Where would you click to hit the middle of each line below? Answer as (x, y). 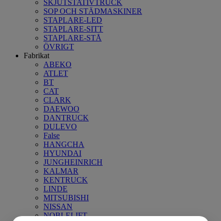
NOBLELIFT (65, 215)
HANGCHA (64, 144)
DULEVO (60, 126)
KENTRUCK (66, 180)
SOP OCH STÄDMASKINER (93, 11)
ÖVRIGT (59, 46)
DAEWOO (61, 109)
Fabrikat (37, 55)
